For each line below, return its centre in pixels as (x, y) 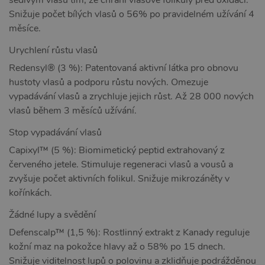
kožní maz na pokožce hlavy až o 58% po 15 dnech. (117, 246)
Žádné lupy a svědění (52, 214)
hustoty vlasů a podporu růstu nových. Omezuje (109, 82)
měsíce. (25, 28)
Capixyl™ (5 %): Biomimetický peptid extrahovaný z (117, 150)
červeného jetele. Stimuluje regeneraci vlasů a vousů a (121, 164)
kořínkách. (30, 193)
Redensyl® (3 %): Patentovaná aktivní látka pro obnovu (124, 68)
